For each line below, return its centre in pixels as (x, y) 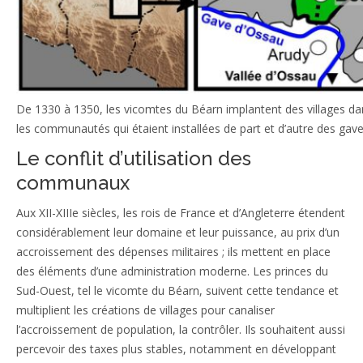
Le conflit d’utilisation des (134, 158)
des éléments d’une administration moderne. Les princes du (172, 271)
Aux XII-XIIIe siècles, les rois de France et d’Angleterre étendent (181, 212)
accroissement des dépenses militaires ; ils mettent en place (173, 251)
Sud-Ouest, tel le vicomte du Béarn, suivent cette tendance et (177, 290)
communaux (73, 182)
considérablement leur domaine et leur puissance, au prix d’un (178, 232)
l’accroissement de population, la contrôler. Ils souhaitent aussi (181, 329)
